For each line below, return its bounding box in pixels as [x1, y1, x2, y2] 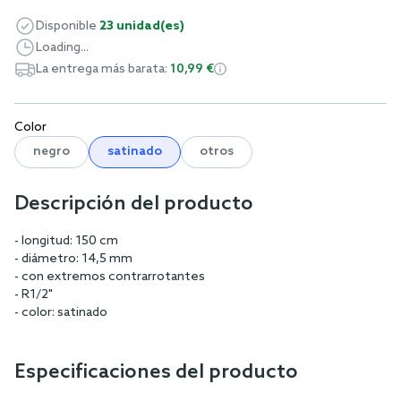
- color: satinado [14, 304, 107, 320]
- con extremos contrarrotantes [14, 269, 205, 285]
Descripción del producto [14, 192, 253, 216]
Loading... [36, 39, 89, 55]
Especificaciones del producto [14, 360, 298, 384]
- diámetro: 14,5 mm [14, 251, 132, 267]
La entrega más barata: [36, 61, 170, 77]
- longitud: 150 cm [14, 233, 118, 249]
